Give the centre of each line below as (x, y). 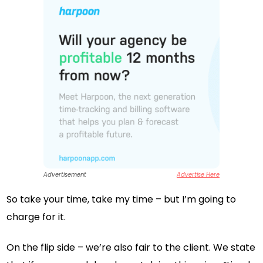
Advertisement (65, 174)
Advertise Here (198, 174)
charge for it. (36, 217)
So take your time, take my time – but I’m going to (122, 199)
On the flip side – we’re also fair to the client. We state (131, 247)
